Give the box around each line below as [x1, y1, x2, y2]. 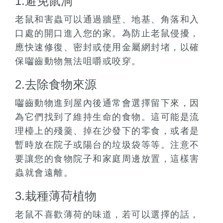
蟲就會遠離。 [15, 168, 73, 178]
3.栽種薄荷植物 [15, 189, 97, 203]
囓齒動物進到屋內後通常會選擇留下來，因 [15, 98, 200, 109]
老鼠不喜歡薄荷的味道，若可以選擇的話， [15, 210, 200, 220]
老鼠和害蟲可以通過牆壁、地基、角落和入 [15, 14, 200, 25]
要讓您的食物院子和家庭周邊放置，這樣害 [15, 154, 200, 164]
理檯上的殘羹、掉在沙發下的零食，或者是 [15, 126, 200, 136]
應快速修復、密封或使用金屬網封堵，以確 [15, 42, 200, 53]
